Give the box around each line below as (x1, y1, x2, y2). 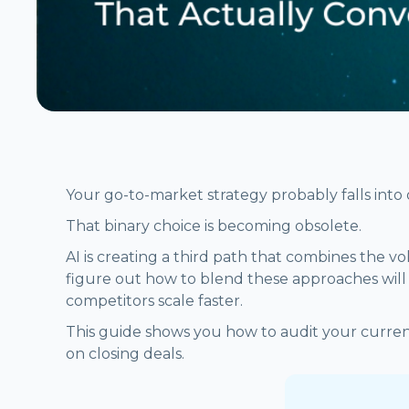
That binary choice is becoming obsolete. (66, 216, 362, 235)
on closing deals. (66, 344, 184, 362)
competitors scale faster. (66, 291, 243, 309)
